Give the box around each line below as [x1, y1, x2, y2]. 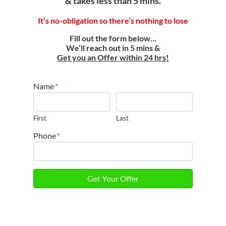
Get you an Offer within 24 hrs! [57, 52, 169, 62]
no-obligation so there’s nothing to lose [50, 15, 188, 25]
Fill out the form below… [70, 33, 156, 43]
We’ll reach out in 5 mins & [66, 42, 160, 52]
